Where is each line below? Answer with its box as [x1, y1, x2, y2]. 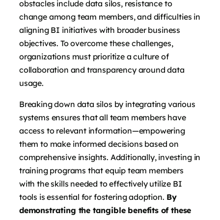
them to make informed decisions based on [19, 139, 179, 149]
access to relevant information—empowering [19, 126, 185, 136]
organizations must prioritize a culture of [19, 52, 169, 62]
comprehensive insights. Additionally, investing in [19, 152, 201, 163]
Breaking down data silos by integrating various [19, 99, 195, 110]
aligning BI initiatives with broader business [19, 25, 181, 35]
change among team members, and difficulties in [19, 12, 200, 22]
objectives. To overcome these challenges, [19, 38, 173, 49]
